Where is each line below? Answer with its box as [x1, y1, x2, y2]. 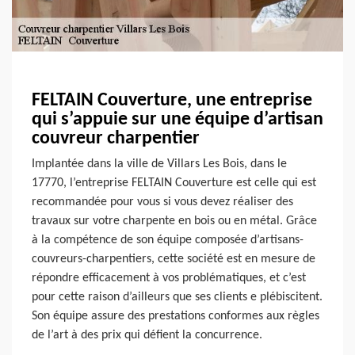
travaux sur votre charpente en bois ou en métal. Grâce [32, 215, 317, 228]
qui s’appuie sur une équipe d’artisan [32, 110, 323, 130]
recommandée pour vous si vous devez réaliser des [32, 196, 293, 209]
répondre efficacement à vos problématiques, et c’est [32, 272, 306, 285]
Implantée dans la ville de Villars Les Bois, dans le [32, 158, 287, 171]
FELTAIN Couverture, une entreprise [32, 91, 312, 111]
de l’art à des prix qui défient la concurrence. [32, 329, 262, 342]
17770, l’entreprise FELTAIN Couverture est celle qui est [32, 177, 316, 190]
